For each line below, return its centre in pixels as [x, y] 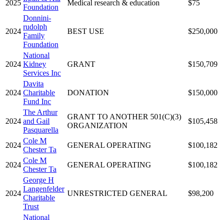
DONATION [88, 92]
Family [34, 35]
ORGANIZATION [97, 125]
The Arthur [40, 112]
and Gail [36, 121]
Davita [33, 83]
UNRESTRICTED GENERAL [117, 193]
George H [39, 180]
